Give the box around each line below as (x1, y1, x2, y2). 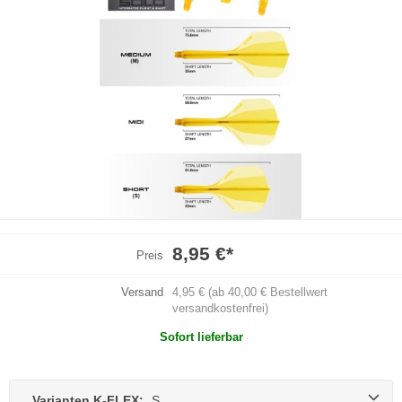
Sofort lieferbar (159, 329, 243, 344)
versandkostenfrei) (171, 301, 268, 315)
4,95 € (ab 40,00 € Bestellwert (171, 284, 328, 299)
